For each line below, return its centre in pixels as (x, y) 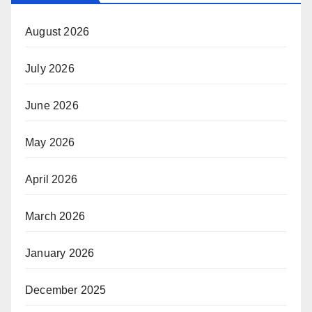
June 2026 (52, 105)
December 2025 (66, 290)
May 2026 (50, 142)
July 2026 (50, 68)
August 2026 (57, 31)
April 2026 (51, 179)
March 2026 (55, 216)
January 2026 (60, 253)
